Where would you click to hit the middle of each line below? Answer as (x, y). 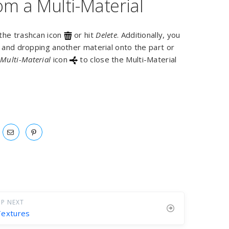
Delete (107, 35)
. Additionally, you (149, 35)
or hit (84, 35)
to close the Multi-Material (127, 59)
